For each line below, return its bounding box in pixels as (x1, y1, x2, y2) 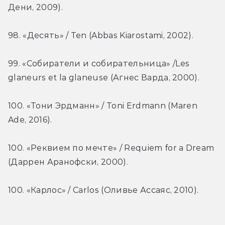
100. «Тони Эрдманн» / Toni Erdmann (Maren (8, 101, 198, 111)
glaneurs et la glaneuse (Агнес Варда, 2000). (8, 73, 200, 83)
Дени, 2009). (8, 3, 63, 13)
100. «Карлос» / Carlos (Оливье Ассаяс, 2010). (8, 185, 199, 195)
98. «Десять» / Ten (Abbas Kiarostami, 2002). (8, 31, 194, 41)
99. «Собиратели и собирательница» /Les (8, 59, 190, 69)
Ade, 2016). (8, 115, 52, 125)
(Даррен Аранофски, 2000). (8, 157, 129, 167)
